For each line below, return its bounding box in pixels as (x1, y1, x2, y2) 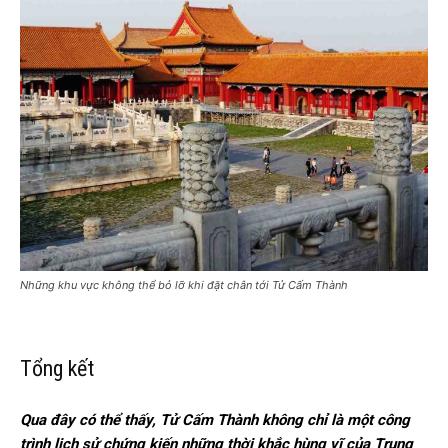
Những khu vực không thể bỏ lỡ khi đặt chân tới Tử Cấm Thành (20, 277, 348, 292)
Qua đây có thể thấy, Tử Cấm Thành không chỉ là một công (20, 410, 410, 429)
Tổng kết (20, 355, 94, 381)
